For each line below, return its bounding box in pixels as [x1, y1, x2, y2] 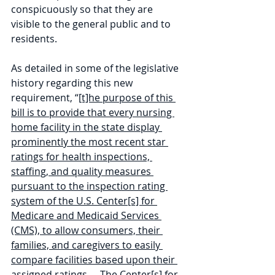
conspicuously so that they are [11, 2, 155, 16]
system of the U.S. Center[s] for [11, 194, 157, 207]
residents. [11, 32, 57, 45]
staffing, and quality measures [11, 165, 153, 178]
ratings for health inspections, [11, 150, 152, 163]
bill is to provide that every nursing [11, 106, 174, 119]
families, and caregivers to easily [11, 238, 163, 252]
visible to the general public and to [11, 17, 173, 31]
